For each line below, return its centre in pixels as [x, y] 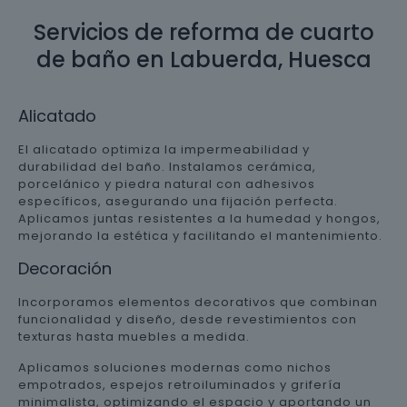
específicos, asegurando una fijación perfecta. [178, 201]
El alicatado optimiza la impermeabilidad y [164, 149]
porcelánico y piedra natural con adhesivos [167, 184]
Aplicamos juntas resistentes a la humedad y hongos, [199, 218]
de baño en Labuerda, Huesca [203, 60]
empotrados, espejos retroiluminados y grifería [180, 385]
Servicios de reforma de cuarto [203, 32]
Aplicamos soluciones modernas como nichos [175, 367]
